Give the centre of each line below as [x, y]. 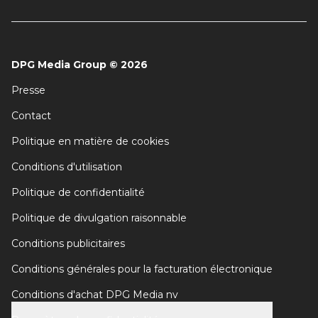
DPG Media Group [59, 65]
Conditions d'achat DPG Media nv [95, 295]
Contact [31, 116]
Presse [28, 90]
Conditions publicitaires [68, 243]
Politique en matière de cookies [90, 141]
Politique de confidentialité [78, 192]
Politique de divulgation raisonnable [99, 218]
